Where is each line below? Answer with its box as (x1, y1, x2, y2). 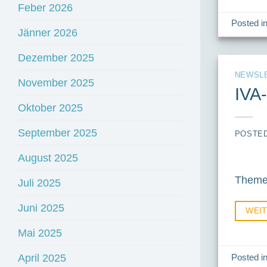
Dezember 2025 (18, 51, 94, 64)
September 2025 (18, 126, 97, 139)
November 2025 (18, 76, 94, 89)
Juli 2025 (18, 176, 61, 190)
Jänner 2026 (18, 26, 77, 39)
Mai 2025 (18, 226, 62, 240)
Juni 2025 (18, 201, 64, 215)
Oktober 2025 (18, 101, 83, 114)
